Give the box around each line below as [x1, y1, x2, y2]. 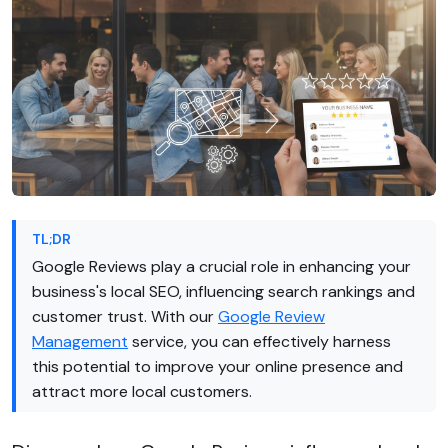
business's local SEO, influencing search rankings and [32, 280, 415, 302]
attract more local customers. [32, 380, 252, 402]
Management [32, 330, 128, 352]
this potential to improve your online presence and [32, 355, 403, 377]
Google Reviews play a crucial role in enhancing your [32, 255, 411, 277]
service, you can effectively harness [128, 330, 391, 352]
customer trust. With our [32, 305, 218, 327]
